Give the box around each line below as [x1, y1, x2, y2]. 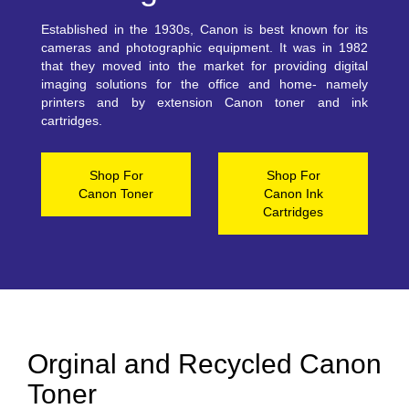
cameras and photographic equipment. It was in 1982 [41, 40, 368, 55]
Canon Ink [263, 186, 323, 201]
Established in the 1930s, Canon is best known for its [41, 22, 368, 37]
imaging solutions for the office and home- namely [41, 77, 368, 91]
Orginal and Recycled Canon [27, 348, 382, 380]
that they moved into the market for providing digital [41, 58, 368, 73]
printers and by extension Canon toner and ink [41, 95, 368, 110]
